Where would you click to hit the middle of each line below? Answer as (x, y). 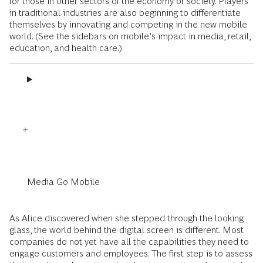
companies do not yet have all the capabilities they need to (129, 241)
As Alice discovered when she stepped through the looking (127, 218)
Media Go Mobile (63, 181)
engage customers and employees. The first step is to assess (131, 253)
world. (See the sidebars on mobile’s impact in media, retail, (130, 36)
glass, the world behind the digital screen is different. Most (127, 230)
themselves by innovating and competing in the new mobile (128, 24)
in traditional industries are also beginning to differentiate (125, 12)
